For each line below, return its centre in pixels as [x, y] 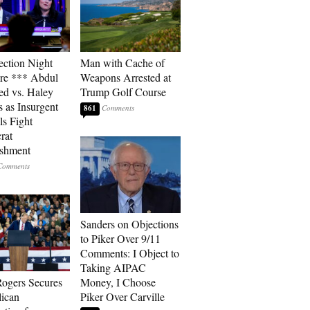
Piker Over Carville [122, 297]
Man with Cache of [122, 63]
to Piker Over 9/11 [120, 238]
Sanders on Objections [129, 224]
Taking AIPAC [113, 267]
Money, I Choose [118, 282]
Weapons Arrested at [126, 77]
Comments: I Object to [130, 253]
